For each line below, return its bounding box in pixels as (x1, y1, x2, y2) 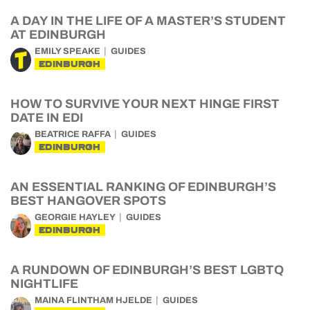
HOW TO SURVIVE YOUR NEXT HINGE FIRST (10, 97, 280, 111)
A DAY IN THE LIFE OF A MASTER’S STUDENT (10, 14, 286, 28)
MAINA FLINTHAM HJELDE (35, 295, 152, 305)
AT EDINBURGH (10, 28, 106, 42)
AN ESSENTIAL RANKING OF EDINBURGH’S (10, 180, 276, 194)
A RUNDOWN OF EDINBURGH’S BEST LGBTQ (10, 263, 284, 277)
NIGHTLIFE (10, 277, 78, 291)
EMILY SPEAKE (35, 46, 100, 56)
